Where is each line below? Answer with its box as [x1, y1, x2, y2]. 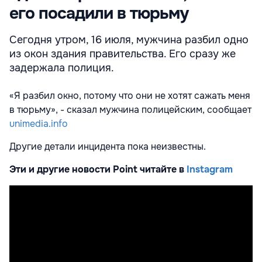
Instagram [187, 163, 233, 176]
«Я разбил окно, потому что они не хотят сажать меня [9, 89, 250, 102]
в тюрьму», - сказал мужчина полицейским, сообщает [9, 104, 251, 116]
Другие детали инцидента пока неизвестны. [9, 140, 206, 153]
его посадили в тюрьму [9, 3, 188, 25]
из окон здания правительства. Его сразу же [9, 47, 236, 61]
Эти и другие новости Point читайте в [9, 163, 187, 176]
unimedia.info [9, 118, 68, 130]
